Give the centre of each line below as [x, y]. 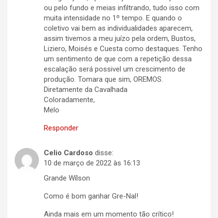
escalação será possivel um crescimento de [115, 69]
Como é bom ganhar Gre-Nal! [91, 196]
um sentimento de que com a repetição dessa [118, 59]
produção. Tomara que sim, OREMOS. [103, 80]
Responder [61, 128]
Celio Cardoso [68, 153]
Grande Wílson [67, 178]
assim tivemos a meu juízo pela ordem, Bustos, [120, 39]
